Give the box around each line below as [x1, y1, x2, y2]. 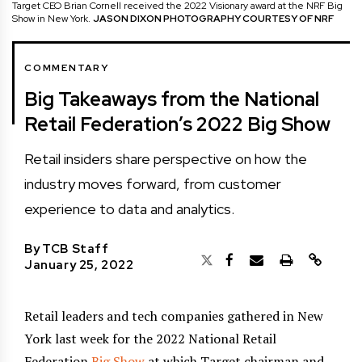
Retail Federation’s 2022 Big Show [24, 111, 330, 137]
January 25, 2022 [24, 256, 134, 273]
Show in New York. [12, 11, 93, 25]
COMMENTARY [24, 61, 109, 74]
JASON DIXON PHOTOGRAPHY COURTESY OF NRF [93, 11, 334, 25]
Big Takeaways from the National [24, 86, 319, 112]
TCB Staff [42, 240, 109, 257]
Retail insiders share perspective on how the [24, 149, 307, 168]
